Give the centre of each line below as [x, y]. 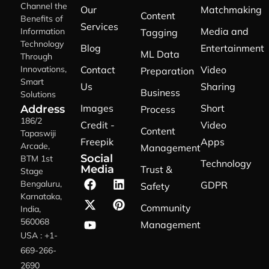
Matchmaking [231, 10]
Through [36, 57]
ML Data [160, 54]
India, [31, 209]
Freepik [97, 142]
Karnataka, [41, 197]
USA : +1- [39, 236]
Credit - [98, 125]
